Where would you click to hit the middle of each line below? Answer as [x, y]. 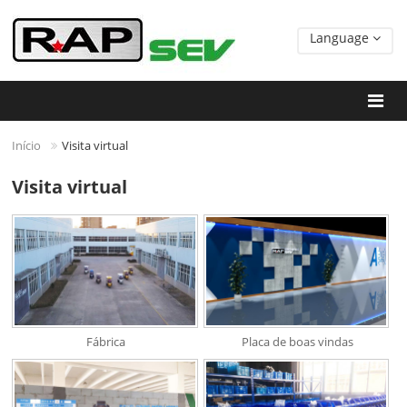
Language [341, 38]
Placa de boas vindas [297, 341]
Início [27, 145]
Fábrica [106, 341]
